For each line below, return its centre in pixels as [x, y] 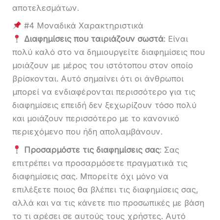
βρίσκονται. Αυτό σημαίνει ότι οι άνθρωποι [98, 79]
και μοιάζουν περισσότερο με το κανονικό [96, 119]
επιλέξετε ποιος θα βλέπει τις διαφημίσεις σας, [105, 189]
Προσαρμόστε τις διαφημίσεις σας [92, 150]
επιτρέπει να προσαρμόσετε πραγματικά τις [100, 163]
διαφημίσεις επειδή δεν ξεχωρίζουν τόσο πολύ [104, 105]
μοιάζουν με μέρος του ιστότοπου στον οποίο [103, 66]
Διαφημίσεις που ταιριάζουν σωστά [94, 39]
